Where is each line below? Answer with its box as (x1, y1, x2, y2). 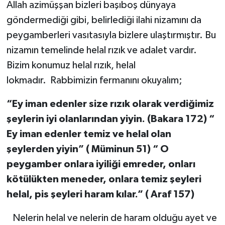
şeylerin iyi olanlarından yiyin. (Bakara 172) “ (6, 114, 214, 124)
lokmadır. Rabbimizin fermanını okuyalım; (6, 75, 182, 85)
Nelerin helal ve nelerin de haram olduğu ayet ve (6, 212, 217, 223)
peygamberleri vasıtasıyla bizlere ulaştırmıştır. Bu (6, 30, 216, 40)
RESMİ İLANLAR (27, 14, 90, 22)
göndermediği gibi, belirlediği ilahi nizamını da (6, 15, 201, 25)
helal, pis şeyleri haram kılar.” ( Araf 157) (6, 189, 194, 199)
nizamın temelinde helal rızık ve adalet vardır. (6, 45, 197, 55)
